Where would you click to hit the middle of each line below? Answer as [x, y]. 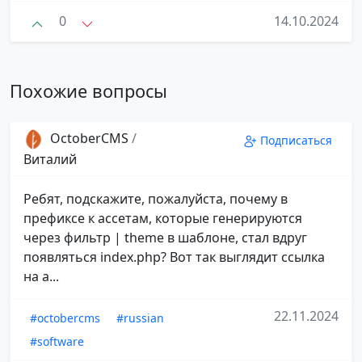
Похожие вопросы [88, 90]
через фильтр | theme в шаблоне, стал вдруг [165, 237]
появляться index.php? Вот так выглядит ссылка [174, 257]
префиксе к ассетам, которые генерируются [163, 218]
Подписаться [296, 140]
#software [57, 341]
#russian [140, 318]
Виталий [50, 159]
